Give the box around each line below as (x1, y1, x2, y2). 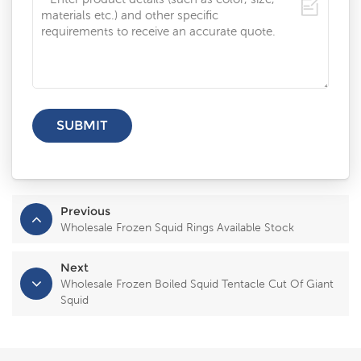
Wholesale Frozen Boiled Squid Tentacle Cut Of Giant (60, 277, 334, 291)
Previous (60, 204, 110, 219)
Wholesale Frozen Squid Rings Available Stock (60, 221, 294, 234)
